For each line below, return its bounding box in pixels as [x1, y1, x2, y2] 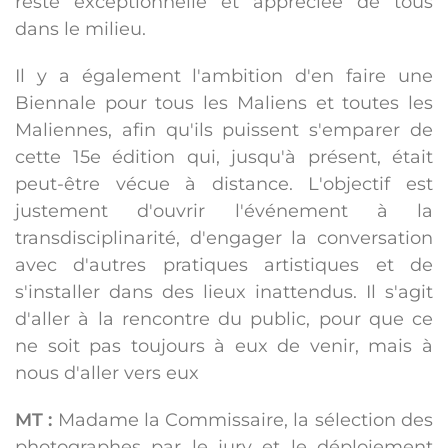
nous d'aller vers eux [15, 362, 199, 385]
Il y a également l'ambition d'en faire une [15, 65, 433, 88]
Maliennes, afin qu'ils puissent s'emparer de [15, 119, 433, 142]
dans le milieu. [15, 18, 146, 41]
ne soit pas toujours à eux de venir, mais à [15, 335, 433, 358]
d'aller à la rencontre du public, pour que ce [15, 308, 433, 331]
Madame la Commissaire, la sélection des [52, 409, 434, 432]
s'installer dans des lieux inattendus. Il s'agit [15, 281, 433, 304]
